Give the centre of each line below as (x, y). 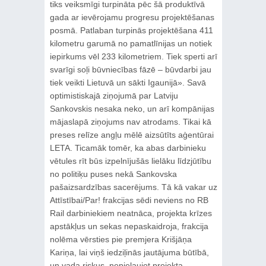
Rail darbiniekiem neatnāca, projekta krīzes (131, 213)
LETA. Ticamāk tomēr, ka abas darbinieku (128, 148)
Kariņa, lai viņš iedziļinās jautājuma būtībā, (129, 253)
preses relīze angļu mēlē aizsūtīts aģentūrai (132, 135)
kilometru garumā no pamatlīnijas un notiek (131, 44)
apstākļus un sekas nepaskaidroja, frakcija (129, 227)
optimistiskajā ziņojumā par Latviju (114, 96)
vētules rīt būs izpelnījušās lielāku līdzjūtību (130, 161)
